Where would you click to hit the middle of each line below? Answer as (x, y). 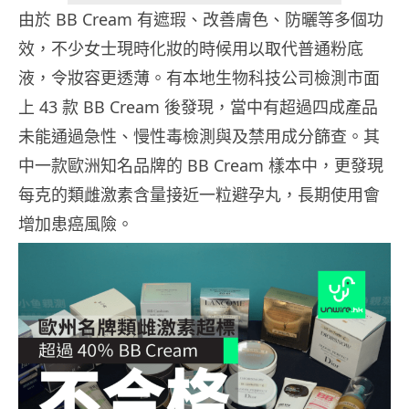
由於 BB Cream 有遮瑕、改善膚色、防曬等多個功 (201, 20)
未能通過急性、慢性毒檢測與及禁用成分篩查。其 (199, 136)
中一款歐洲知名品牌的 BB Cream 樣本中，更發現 (201, 166)
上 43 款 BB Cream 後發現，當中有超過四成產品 (198, 107)
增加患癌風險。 (76, 224)
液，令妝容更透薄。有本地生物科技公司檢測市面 (199, 78)
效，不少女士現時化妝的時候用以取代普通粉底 (191, 49)
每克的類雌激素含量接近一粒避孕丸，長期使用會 (199, 195)
